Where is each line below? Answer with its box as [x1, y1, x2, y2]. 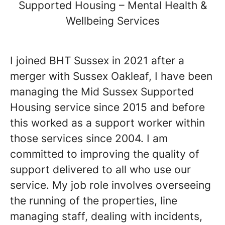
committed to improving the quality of [10, 148, 199, 160]
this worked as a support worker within [10, 117, 205, 129]
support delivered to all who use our [10, 163, 191, 176]
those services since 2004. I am [10, 132, 168, 145]
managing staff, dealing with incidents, [10, 210, 202, 222]
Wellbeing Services [65, 15, 160, 27]
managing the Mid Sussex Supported [10, 85, 194, 98]
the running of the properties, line [10, 194, 177, 207]
